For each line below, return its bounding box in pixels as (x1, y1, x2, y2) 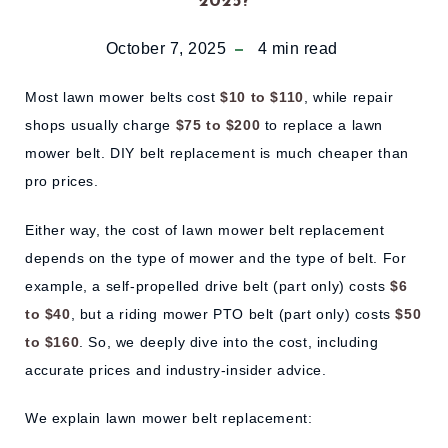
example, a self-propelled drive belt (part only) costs (25, 277, 391, 294)
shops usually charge (25, 116, 176, 133)
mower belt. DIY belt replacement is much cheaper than (25, 144, 409, 161)
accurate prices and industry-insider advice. (25, 361, 327, 378)
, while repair (303, 88, 394, 105)
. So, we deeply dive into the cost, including (79, 333, 379, 350)
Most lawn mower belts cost (25, 88, 221, 105)
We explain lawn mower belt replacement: (25, 410, 313, 427)
